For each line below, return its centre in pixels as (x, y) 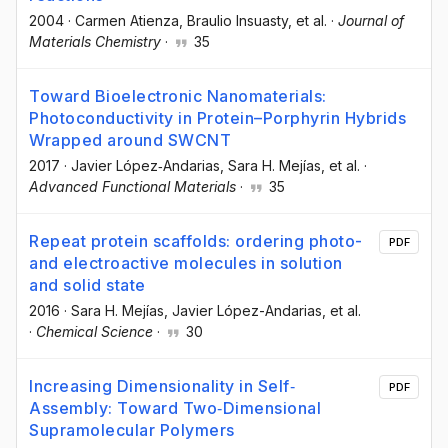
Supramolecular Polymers (132, 430)
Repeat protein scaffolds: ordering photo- (196, 240)
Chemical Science (94, 331)
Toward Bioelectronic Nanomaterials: (178, 95)
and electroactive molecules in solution (186, 262)
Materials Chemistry (95, 41)
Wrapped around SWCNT (130, 139)
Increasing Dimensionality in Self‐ (162, 386)
